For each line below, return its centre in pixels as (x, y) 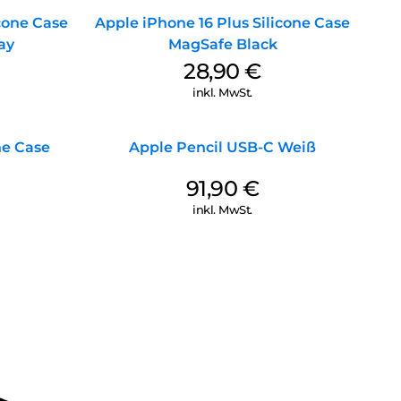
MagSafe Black (222, 45)
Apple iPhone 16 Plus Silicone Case (222, 23)
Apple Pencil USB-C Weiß (222, 148)
